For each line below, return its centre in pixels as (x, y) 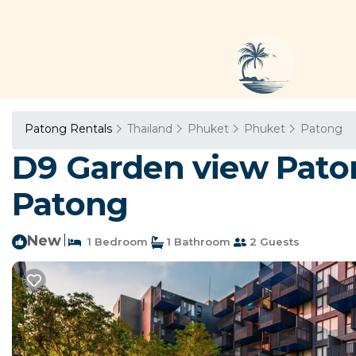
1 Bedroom (114, 242)
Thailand (150, 129)
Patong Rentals (70, 129)
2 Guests (273, 242)
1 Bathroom (197, 242)
